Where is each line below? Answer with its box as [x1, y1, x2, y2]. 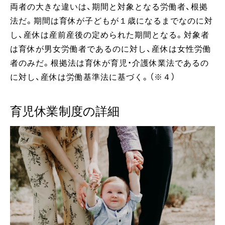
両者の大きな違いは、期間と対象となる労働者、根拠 [10, 3, 208, 12]
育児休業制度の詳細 [10, 105, 120, 119]
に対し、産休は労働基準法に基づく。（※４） [10, 73, 176, 82]
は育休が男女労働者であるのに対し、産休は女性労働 [10, 45, 211, 54]
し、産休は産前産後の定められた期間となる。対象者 [10, 31, 209, 40]
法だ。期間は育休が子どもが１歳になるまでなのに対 [10, 17, 213, 26]
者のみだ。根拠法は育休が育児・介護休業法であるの [10, 59, 209, 68]
